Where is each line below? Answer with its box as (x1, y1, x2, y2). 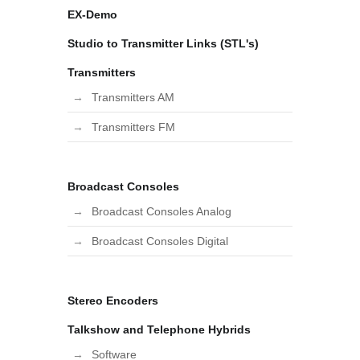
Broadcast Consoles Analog (92, 205, 231, 219)
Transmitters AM (92, 91, 174, 104)
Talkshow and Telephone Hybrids (67, 323, 251, 337)
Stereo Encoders (67, 294, 158, 308)
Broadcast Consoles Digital (92, 235, 228, 248)
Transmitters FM (92, 121, 175, 134)
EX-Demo (67, 8, 117, 22)
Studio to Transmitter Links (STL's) (67, 37, 259, 51)
